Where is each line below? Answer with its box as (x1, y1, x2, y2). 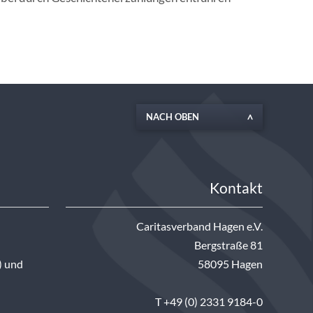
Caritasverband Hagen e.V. (136, 220, 263, 233)
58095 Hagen (198, 258, 263, 271)
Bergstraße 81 (194, 239, 263, 252)
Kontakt (210, 180, 263, 197)
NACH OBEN (145, 111, 199, 123)
